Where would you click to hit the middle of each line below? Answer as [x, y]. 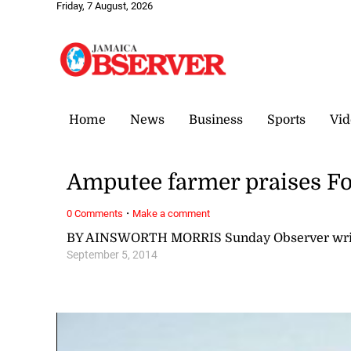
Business [216, 119]
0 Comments [95, 213]
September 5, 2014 [112, 255]
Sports [286, 119]
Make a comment [172, 213]
